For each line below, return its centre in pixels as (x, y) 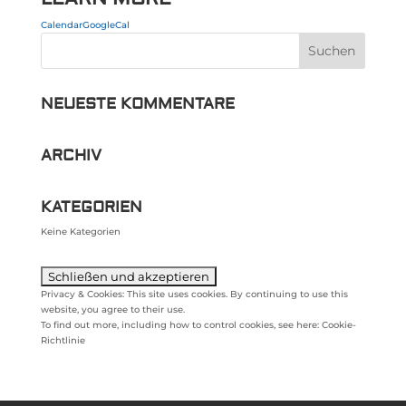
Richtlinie (63, 340)
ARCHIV (71, 155)
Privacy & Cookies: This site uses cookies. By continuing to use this (194, 294)
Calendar (61, 25)
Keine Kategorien (80, 232)
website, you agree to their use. (112, 309)
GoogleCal (106, 25)
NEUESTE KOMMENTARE (137, 104)
